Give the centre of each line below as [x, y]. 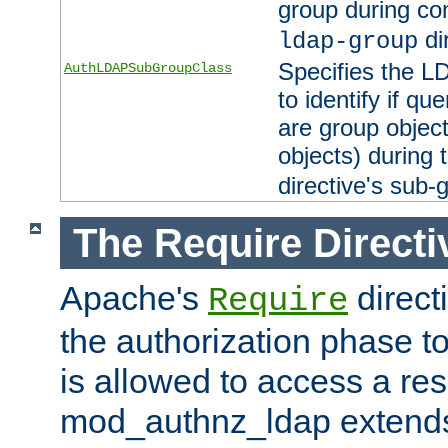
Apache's [134, 298]
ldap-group [347, 41]
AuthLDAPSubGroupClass [147, 68]
